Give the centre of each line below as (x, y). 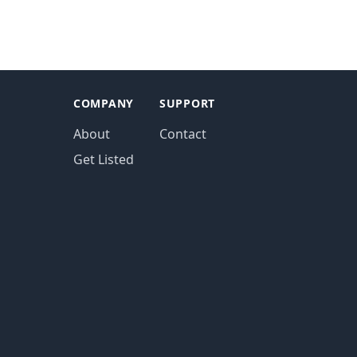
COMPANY (104, 103)
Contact (183, 134)
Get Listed (104, 159)
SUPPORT (187, 103)
